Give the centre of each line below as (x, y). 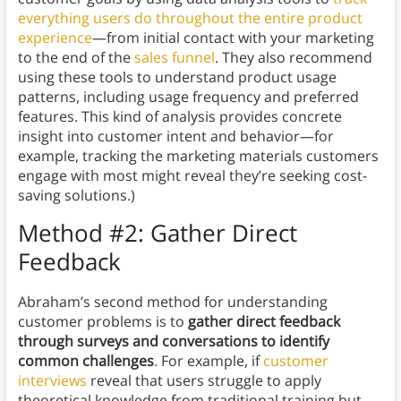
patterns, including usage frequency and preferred (188, 97)
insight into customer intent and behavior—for (175, 137)
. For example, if (208, 361)
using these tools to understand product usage (177, 77)
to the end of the (76, 58)
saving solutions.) (76, 196)
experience (55, 38)
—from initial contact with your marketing (233, 38)
